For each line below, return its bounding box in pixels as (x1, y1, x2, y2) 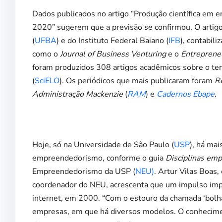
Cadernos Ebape (157, 88, 215, 100)
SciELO (35, 75, 59, 86)
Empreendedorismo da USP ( (32, 166, 135, 177)
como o (32, 48, 60, 59)
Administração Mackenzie (32, 88, 123, 100)
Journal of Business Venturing (60, 48, 166, 59)
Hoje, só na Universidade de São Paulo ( (32, 139, 174, 150)
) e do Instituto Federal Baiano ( (56, 35, 168, 46)
